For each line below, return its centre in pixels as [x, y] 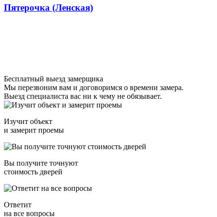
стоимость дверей [33, 171]
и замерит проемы [34, 130]
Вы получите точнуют [41, 163]
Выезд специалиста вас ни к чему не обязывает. [83, 96]
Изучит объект [28, 121]
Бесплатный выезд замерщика [54, 78]
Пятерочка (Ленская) [48, 7]
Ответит [18, 204]
